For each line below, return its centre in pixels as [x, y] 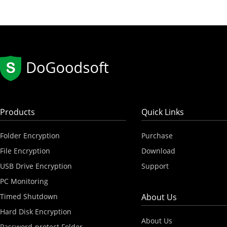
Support [155, 166]
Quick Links [162, 112]
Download [158, 151]
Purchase [157, 136]
